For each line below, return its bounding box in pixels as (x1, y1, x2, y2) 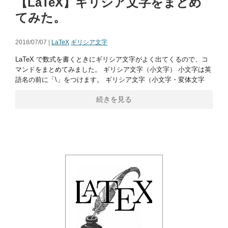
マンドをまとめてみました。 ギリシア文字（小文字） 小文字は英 (15, 66, 211, 73)
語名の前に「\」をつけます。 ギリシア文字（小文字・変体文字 (15, 76, 205, 83)
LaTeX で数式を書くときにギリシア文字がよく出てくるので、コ (15, 55, 208, 63)
